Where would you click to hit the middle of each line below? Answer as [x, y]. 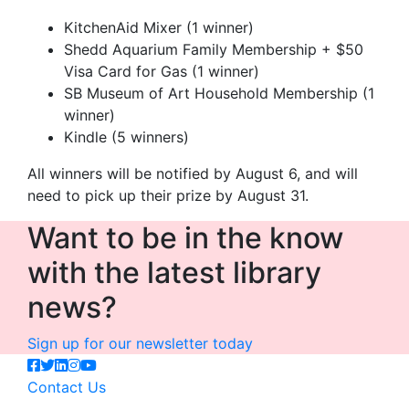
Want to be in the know [185, 238]
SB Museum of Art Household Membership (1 [219, 93]
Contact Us [67, 387]
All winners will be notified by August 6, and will [193, 173]
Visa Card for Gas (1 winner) [162, 71]
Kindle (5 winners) [126, 137]
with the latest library [174, 273]
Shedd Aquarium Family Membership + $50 [214, 49]
